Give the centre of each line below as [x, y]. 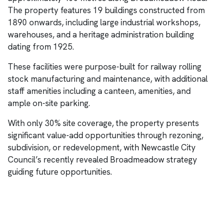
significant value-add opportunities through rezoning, [106, 136]
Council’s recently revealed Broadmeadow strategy [102, 160]
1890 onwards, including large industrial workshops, [104, 23]
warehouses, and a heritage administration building [101, 35]
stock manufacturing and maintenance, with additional [108, 79]
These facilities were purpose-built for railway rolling [105, 67]
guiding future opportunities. [60, 172]
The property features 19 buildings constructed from [106, 10]
